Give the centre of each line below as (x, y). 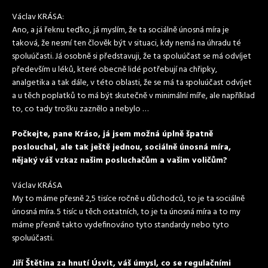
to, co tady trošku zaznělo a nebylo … (80, 109)
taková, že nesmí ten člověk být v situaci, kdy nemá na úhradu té (127, 43)
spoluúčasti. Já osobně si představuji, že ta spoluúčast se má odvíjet (132, 57)
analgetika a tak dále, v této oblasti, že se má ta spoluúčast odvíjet (132, 83)
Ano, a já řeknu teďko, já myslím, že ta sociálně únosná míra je (121, 30)
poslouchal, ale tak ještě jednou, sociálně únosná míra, (121, 147)
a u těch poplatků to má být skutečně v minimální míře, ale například (133, 96)
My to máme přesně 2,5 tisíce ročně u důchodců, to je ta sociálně (128, 199)
